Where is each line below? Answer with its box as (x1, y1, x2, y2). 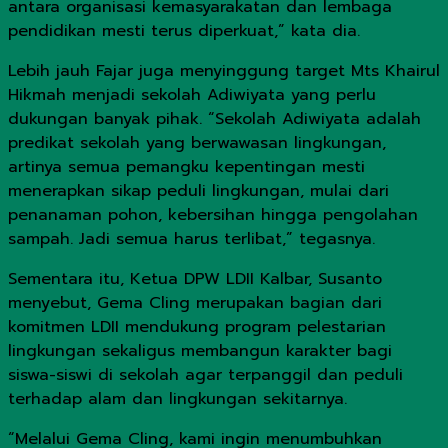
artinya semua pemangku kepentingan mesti (8, 154, 365, 179)
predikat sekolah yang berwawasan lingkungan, (8, 130, 386, 155)
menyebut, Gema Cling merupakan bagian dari (8, 290, 382, 315)
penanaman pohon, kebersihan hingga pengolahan (8, 202, 418, 227)
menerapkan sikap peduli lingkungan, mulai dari (8, 178, 389, 203)
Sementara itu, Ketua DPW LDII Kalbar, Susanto (8, 266, 382, 291)
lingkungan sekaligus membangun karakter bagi (8, 338, 392, 363)
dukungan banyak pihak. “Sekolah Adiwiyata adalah (8, 106, 421, 131)
